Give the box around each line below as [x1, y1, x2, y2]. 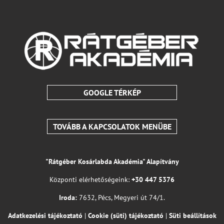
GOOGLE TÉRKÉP [83, 87, 141, 97]
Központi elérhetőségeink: [49, 174, 131, 184]
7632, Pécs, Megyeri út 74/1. [77, 192, 165, 202]
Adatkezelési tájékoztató [7, 210, 82, 220]
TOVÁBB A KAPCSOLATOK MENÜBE [52, 121, 171, 131]
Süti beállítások [168, 210, 216, 220]
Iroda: [59, 192, 77, 202]
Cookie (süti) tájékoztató [87, 210, 163, 220]
